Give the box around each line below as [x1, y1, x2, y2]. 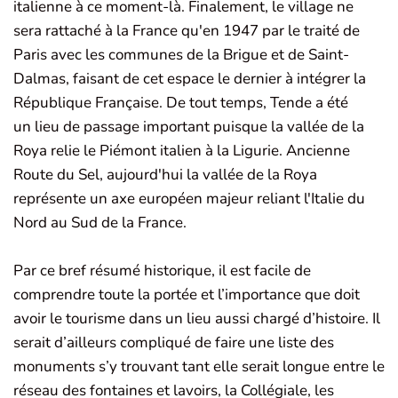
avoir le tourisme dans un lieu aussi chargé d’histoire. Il [13, 308, 380, 330]
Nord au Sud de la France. [13, 212, 190, 234]
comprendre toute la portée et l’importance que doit [13, 284, 360, 306]
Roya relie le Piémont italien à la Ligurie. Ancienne [13, 140, 350, 162]
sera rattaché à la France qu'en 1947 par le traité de [13, 20, 360, 42]
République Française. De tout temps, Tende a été [13, 92, 348, 114]
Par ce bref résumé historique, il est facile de [13, 260, 311, 282]
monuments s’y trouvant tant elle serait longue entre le [13, 356, 385, 378]
